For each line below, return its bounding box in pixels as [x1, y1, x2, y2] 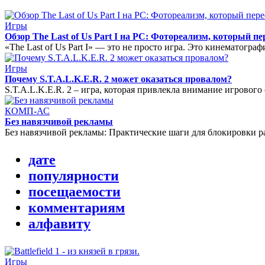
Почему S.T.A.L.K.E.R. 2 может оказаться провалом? [5, 74, 232, 85]
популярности [28, 168, 119, 184]
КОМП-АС [5, 106, 50, 117]
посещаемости [28, 184, 121, 200]
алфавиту [28, 216, 91, 232]
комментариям [28, 200, 125, 216]
